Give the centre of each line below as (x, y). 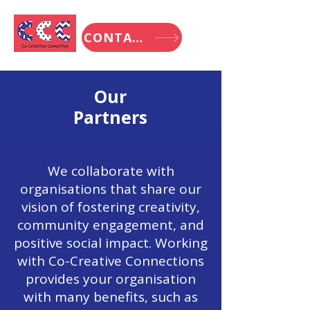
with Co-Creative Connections (111, 261)
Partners (110, 117)
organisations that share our (111, 189)
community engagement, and (111, 225)
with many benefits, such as (111, 297)
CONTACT (137, 37)
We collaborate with (111, 171)
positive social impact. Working (111, 243)
